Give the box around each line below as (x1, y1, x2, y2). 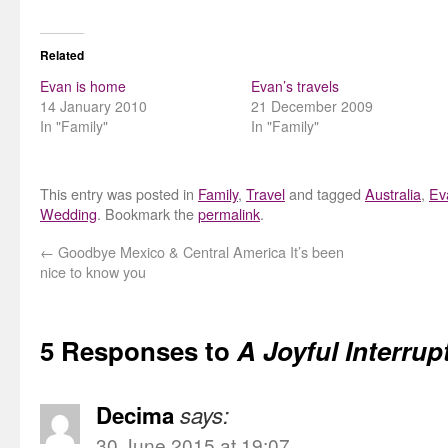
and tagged (285, 183, 365, 205)
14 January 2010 (40, 96, 147, 117)
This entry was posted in (40, 183, 198, 205)
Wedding (40, 203, 97, 225)
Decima (96, 399, 174, 432)
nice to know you (40, 261, 146, 283)
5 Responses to (40, 332, 237, 370)
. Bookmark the (97, 203, 198, 225)
